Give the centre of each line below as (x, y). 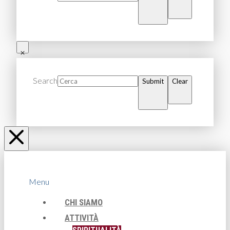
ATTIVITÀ (82, 217)
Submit (153, 81)
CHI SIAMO (84, 202)
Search (45, 80)
